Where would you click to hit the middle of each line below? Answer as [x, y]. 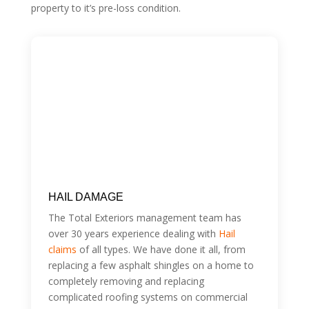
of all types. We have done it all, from [161, 249]
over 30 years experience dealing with [133, 233]
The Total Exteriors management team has [144, 217]
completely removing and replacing [126, 281]
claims [62, 249]
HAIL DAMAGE [86, 197]
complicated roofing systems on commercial [148, 297]
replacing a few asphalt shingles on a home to [151, 265]
